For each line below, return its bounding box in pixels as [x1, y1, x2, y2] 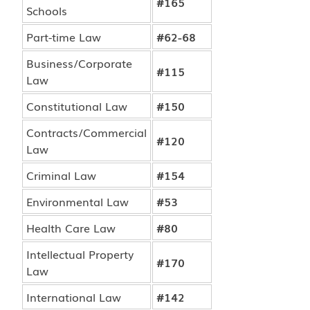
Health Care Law [26, 219, 116, 236]
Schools [26, 2, 67, 19]
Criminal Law [26, 167, 96, 183]
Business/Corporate [26, 55, 132, 71]
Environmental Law [26, 193, 129, 210]
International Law [26, 289, 121, 305]
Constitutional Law [26, 98, 127, 114]
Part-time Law [26, 28, 101, 45]
